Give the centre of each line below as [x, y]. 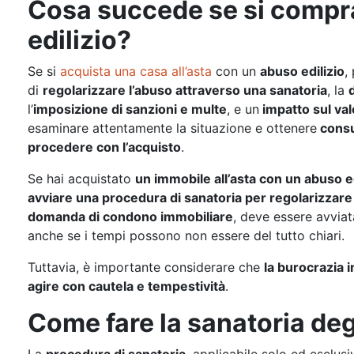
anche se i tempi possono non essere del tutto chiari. [186, 235]
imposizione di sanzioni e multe [130, 109]
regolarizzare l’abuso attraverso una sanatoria [185, 90]
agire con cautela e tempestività [126, 286]
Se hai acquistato [81, 179]
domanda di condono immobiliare [130, 217]
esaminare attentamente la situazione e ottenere [172, 128]
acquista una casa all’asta [136, 71]
